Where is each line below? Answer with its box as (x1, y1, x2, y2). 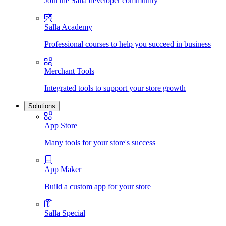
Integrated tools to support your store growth (44, 84, 186, 92)
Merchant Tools (44, 67, 94, 75)
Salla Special (44, 209, 85, 217)
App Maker (44, 165, 81, 174)
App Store (44, 121, 77, 130)
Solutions (28, 102, 55, 110)
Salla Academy (44, 23, 92, 31)
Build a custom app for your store (44, 182, 151, 191)
